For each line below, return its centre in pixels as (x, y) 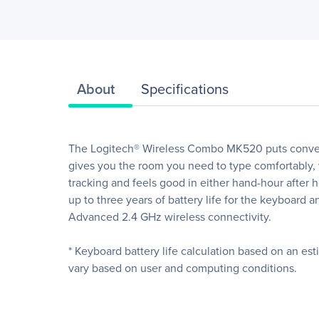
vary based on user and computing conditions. (183, 268)
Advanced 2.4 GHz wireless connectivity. (170, 217)
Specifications (185, 89)
